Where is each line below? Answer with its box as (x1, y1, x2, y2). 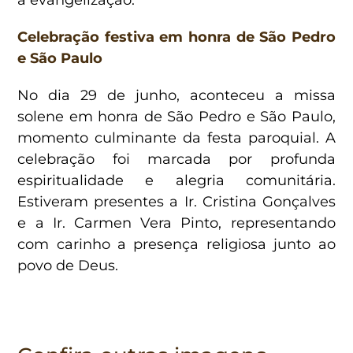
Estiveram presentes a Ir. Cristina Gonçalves (17, 192, 336, 210)
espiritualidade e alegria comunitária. (17, 171, 336, 189)
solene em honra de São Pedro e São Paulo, (17, 107, 336, 125)
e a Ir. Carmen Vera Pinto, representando (17, 214, 336, 232)
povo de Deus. (17, 256, 119, 274)
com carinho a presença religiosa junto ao (17, 235, 336, 253)
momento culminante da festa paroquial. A (17, 128, 336, 147)
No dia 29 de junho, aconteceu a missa (17, 86, 336, 104)
